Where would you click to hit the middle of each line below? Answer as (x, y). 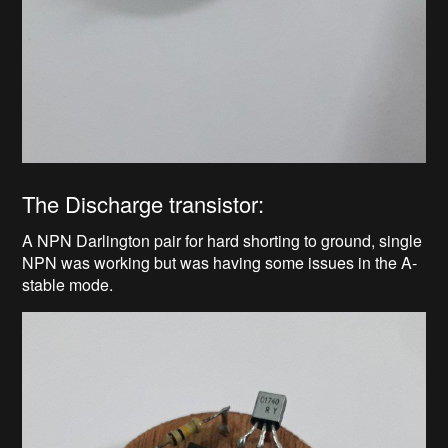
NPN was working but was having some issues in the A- (220, 263)
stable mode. (68, 285)
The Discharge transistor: (143, 204)
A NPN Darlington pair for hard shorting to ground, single (222, 241)
